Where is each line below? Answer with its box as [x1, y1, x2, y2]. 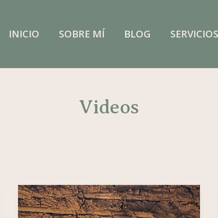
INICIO [9, 27, 39, 40]
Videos [79, 96, 139, 118]
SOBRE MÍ [59, 27, 105, 40]
